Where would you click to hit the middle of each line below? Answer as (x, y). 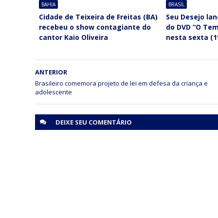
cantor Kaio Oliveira (73, 37)
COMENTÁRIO (110, 122)
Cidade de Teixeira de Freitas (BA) (98, 17)
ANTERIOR (51, 72)
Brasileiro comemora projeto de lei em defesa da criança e (121, 83)
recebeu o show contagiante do (95, 27)
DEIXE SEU (72, 122)
